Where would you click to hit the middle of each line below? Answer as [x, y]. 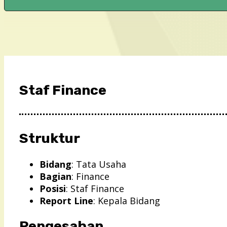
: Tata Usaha [99, 164]
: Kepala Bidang [127, 200]
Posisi [53, 188]
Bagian [55, 176]
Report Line [66, 200]
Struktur [50, 139]
